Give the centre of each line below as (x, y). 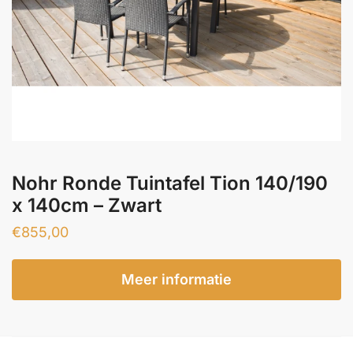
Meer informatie (176, 279)
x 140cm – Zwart (87, 205)
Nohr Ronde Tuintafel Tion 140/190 (170, 183)
